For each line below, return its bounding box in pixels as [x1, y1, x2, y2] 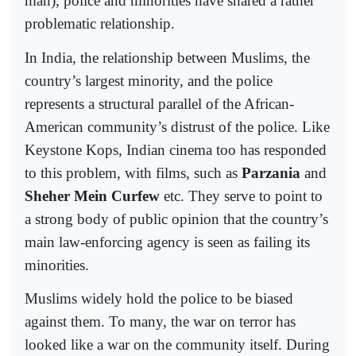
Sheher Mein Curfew [25, 187, 160, 204]
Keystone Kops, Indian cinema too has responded [25, 141, 327, 158]
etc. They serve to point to [160, 187, 323, 204]
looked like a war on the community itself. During [25, 335, 330, 353]
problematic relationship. [25, 15, 175, 33]
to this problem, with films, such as [25, 164, 242, 181]
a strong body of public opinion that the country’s [25, 210, 328, 227]
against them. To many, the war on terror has [25, 312, 296, 330]
